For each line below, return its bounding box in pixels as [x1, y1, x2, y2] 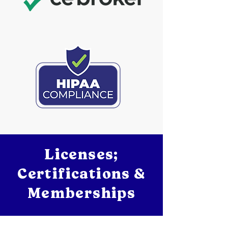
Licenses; [44, 145, 119, 163]
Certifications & [17, 164, 146, 183]
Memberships [27, 184, 136, 202]
